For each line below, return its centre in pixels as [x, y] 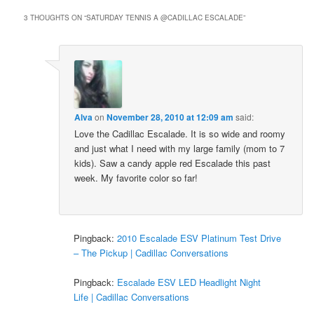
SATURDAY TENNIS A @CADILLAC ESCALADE [165, 18]
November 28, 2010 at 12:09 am [170, 117]
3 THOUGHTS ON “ [55, 18]
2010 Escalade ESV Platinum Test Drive [199, 238]
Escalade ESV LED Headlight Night [189, 282]
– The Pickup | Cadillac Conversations [151, 252]
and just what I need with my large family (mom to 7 [180, 149]
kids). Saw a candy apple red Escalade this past [173, 163]
